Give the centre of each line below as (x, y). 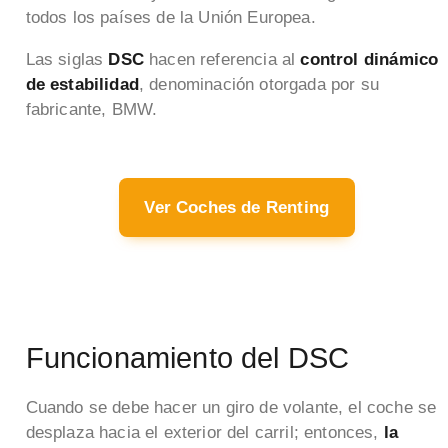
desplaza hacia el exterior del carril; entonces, (202, 432)
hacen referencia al (222, 60)
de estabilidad (82, 85)
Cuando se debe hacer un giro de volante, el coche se (231, 407)
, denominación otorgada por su (258, 85)
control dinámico (369, 60)
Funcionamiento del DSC (187, 358)
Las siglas (67, 60)
